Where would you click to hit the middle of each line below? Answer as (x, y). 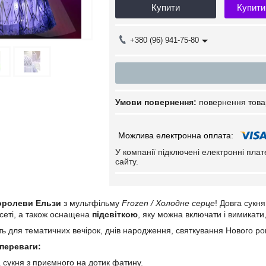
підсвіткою (115, 214)
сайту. (127, 161)
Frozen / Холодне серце (168, 203)
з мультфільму (91, 203)
